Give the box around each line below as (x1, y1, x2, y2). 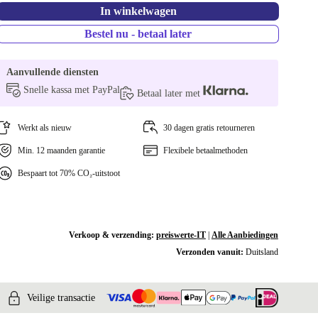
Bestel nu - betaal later (84, 28, 192, 40)
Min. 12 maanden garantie (18, 146, 106, 155)
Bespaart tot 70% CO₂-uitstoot (18, 168, 121, 178)
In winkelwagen (99, 5, 177, 17)
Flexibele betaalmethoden (163, 146, 248, 155)
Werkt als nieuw (18, 123, 72, 133)
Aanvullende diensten (6, 67, 99, 77)
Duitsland (245, 247, 278, 257)
